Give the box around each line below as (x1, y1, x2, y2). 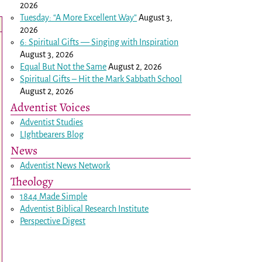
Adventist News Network (20, 160, 111, 170)
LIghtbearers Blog (20, 129, 84, 139)
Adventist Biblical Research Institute (20, 204, 149, 213)
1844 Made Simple (20, 191, 88, 201)
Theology (11, 173, 53, 189)
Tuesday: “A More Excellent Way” (20, 12, 137, 22)
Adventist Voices (11, 98, 90, 115)
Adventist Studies (20, 117, 84, 127)
